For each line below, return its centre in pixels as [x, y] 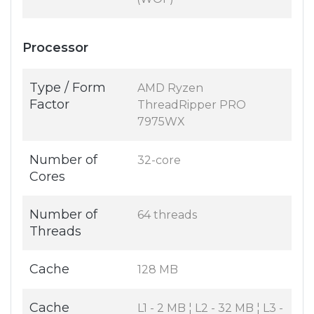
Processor [55, 48]
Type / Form [68, 88]
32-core [159, 161]
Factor [49, 105]
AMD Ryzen [170, 88]
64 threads [167, 215]
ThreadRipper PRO [192, 105]
